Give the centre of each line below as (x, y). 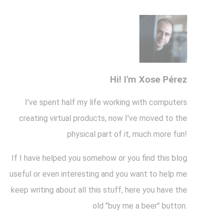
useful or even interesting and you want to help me (98, 174)
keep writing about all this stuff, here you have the (99, 190)
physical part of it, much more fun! (127, 134)
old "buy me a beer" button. (140, 206)
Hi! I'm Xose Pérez (149, 80)
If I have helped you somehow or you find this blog (99, 158)
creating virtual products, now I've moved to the (103, 118)
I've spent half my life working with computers (106, 102)
